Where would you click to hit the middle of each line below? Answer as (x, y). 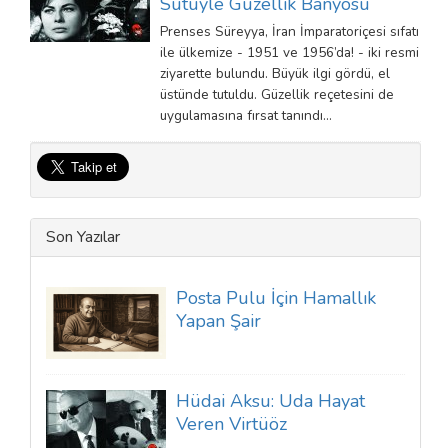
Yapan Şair (218, 321)
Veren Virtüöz (231, 424)
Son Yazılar (83, 237)
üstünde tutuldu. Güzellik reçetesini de (277, 94)
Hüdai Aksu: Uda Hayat (270, 401)
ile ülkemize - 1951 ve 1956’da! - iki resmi (289, 52)
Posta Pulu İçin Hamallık (276, 298)
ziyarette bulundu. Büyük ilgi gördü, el (275, 73)
